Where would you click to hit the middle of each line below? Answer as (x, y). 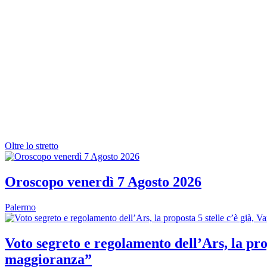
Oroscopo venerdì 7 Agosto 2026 (103, 181)
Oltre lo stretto (32, 145)
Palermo (20, 207)
